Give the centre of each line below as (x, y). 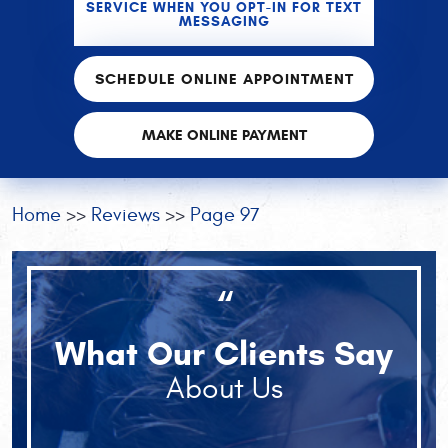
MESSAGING (224, 21)
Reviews (125, 214)
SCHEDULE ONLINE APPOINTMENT (224, 79)
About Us (224, 388)
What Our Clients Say (224, 353)
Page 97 (225, 214)
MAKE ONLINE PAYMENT (224, 135)
